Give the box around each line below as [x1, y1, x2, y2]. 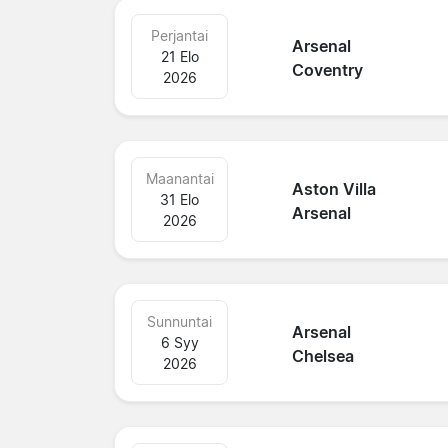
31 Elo [160, 190, 200, 208]
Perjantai [151, 26, 209, 44]
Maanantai [145, 169, 214, 187]
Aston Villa [292, 179, 377, 200]
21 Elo [160, 47, 199, 65]
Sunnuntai [147, 312, 213, 330]
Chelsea [292, 346, 355, 367]
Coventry [292, 60, 364, 81]
